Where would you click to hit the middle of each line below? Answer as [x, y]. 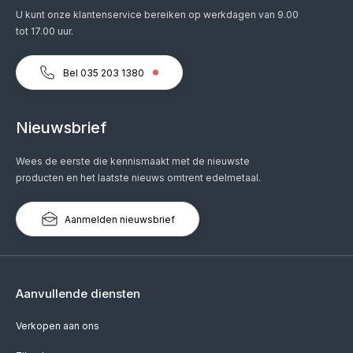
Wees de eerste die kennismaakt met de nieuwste [133, 161]
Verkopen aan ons [58, 326]
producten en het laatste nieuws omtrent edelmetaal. [138, 178]
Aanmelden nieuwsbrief [119, 219]
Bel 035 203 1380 [105, 73]
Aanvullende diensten [78, 294]
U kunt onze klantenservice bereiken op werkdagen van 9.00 [157, 15]
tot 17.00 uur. [45, 31]
